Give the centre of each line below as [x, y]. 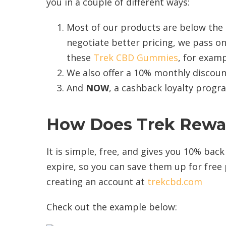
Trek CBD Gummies [136, 57]
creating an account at [97, 181]
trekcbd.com [175, 181]
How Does [92, 124]
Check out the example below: [112, 207]
